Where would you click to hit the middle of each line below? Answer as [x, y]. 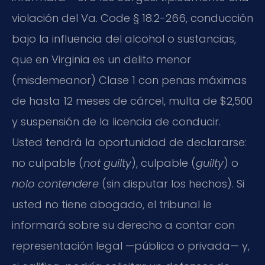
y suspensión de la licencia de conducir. [116, 122]
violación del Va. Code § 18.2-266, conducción [132, 18]
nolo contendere [55, 184]
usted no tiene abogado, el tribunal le [112, 205]
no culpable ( [48, 163]
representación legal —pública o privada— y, [131, 246]
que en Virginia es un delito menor [101, 60]
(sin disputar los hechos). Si [172, 184]
